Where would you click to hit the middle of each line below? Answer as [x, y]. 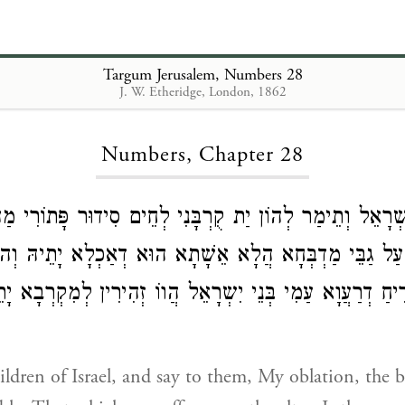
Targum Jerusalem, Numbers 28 [202, 74]
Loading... [202, 99]
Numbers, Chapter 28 [202, 155]
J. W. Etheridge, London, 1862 [202, 91]
